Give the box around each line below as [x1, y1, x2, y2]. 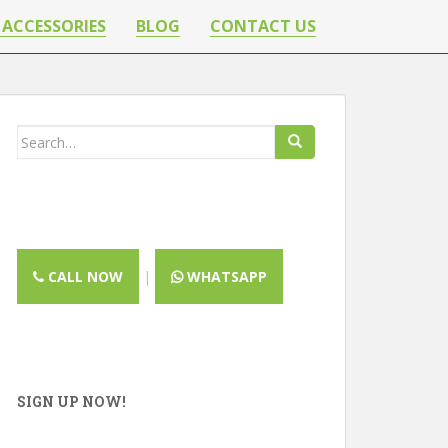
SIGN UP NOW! [17, 392, 126, 411]
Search [16, 126, 65, 145]
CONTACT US [210, 15, 316, 37]
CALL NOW [44, 267, 123, 286]
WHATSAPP [183, 267, 267, 286]
